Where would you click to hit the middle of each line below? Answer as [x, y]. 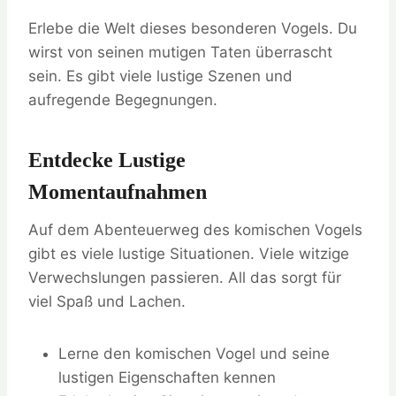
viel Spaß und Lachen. [107, 302]
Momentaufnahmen [118, 192]
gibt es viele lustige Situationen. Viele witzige [189, 254]
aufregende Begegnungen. [123, 100]
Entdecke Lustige [107, 160]
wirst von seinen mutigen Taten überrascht [180, 53]
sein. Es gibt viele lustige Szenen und [160, 76]
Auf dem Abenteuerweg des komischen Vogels [195, 230]
